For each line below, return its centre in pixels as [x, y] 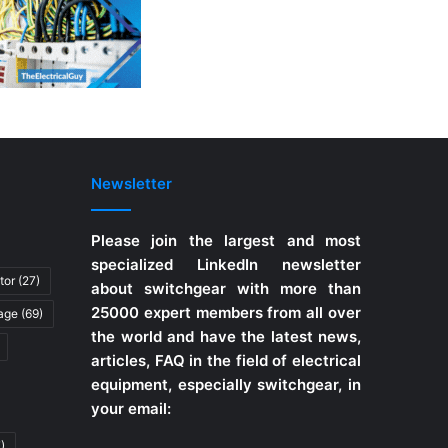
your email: [131, 408]
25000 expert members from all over [226, 312]
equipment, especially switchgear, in [226, 384]
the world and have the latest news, [226, 336]
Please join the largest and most [226, 240]
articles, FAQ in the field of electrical [226, 360]
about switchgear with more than [226, 288]
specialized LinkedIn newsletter [226, 264]
